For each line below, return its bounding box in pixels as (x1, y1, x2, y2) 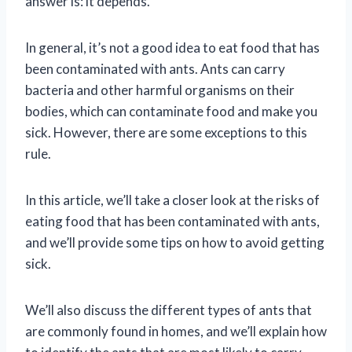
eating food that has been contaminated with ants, (25, 212, 320, 229)
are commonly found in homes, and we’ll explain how (25, 322, 327, 339)
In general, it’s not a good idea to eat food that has (25, 38, 320, 56)
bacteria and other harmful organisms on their (25, 81, 295, 98)
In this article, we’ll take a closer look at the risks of (25, 191, 320, 208)
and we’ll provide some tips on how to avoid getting (25, 233, 324, 251)
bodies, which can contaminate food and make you (25, 102, 317, 119)
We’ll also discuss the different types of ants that (25, 301, 312, 318)
